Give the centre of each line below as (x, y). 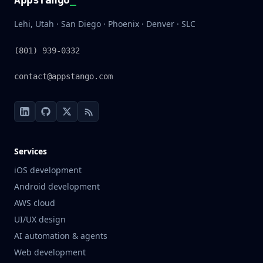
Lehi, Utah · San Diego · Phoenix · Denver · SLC (105, 24)
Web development (50, 252)
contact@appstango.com (63, 76)
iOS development (48, 170)
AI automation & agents (61, 236)
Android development (57, 186)
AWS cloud (35, 203)
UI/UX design (40, 219)
